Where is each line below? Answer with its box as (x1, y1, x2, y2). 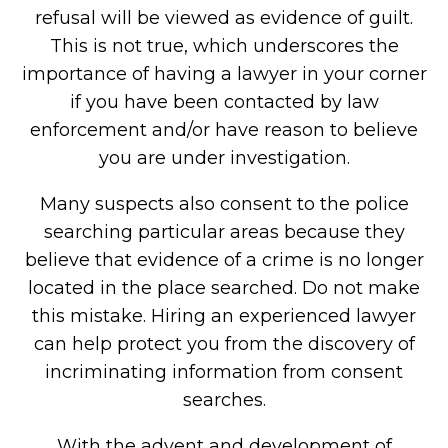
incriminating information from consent (45, 361, 403, 383)
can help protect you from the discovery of (33, 333, 415, 355)
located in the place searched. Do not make (28, 277, 420, 299)
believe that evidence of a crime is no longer (24, 249, 424, 271)
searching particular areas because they (43, 221, 405, 243)
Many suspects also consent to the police (39, 193, 409, 215)
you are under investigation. (98, 147, 350, 169)
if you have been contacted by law (69, 91, 379, 113)
